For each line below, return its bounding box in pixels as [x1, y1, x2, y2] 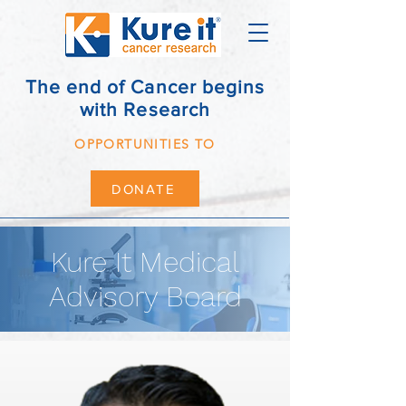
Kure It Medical [51, 245, 239, 279]
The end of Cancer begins [24, 76, 266, 97]
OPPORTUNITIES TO [74, 136, 216, 152]
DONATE [111, 180, 175, 197]
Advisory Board [48, 279, 242, 314]
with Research [80, 99, 210, 120]
